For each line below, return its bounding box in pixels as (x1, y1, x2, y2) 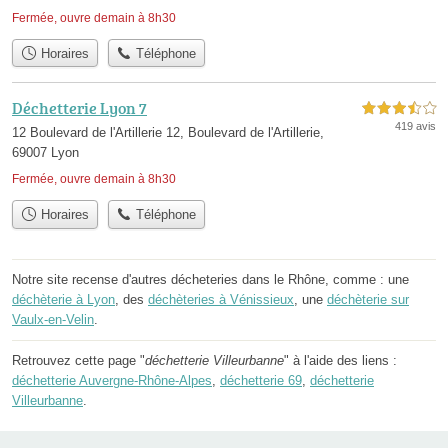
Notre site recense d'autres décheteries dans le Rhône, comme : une (12, 271, 409, 287)
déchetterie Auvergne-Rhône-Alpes (12, 372, 212, 388)
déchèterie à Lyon (12, 291, 115, 307)
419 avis (395, 120, 436, 133)
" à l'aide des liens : (284, 352, 397, 368)
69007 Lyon (12, 145, 79, 161)
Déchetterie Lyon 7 (12, 97, 147, 120)
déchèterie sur (327, 291, 409, 307)
